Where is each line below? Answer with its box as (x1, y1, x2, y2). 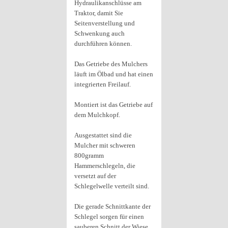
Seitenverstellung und (74, 19, 135, 27)
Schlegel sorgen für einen (74, 213, 144, 220)
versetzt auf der (74, 172, 116, 180)
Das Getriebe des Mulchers (74, 60, 148, 68)
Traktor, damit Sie (74, 9, 123, 17)
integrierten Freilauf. (74, 80, 131, 88)
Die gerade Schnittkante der (74, 203, 151, 210)
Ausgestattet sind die (74, 131, 132, 139)
